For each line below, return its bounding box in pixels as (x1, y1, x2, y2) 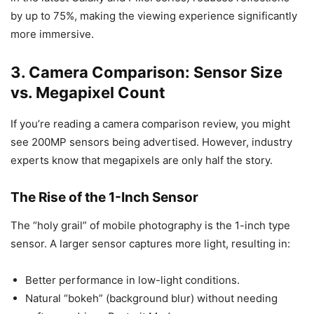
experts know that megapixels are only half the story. (11, 153, 273, 167)
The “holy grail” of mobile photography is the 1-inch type (11, 219, 290, 232)
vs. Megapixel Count (11, 83, 165, 102)
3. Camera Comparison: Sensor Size (11, 63, 282, 81)
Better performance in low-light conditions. (25, 273, 240, 287)
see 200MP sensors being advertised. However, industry (11, 135, 292, 149)
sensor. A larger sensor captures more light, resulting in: (11, 237, 290, 250)
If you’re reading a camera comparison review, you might (11, 117, 290, 130)
